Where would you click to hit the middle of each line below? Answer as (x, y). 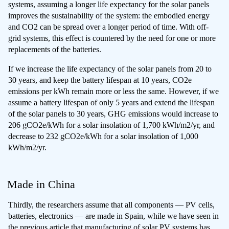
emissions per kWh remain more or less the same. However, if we (113, 91)
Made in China (41, 184)
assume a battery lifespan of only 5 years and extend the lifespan (111, 102)
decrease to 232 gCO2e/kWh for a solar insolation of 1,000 (103, 136)
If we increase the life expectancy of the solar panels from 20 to (110, 68)
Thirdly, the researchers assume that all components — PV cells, (111, 204)
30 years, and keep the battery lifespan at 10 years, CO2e (100, 80)
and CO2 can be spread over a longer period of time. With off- (108, 27)
